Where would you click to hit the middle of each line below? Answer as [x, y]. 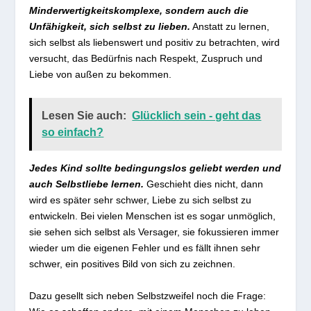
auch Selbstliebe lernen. [87, 184]
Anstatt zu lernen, [230, 26]
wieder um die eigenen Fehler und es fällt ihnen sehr [145, 248]
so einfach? [73, 133]
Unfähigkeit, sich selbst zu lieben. [110, 26]
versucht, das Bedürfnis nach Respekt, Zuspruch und [146, 58]
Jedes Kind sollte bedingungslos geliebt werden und [155, 168]
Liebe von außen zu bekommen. [101, 74]
